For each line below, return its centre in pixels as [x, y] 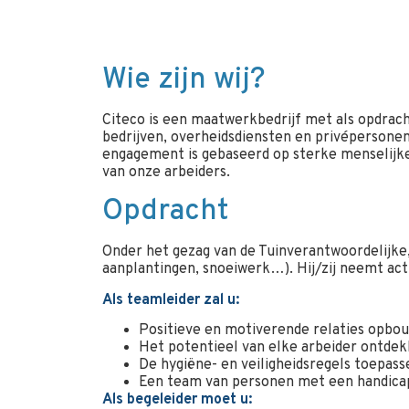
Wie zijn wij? [184, 80]
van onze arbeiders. [166, 173]
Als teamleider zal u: [171, 300]
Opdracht [166, 212]
